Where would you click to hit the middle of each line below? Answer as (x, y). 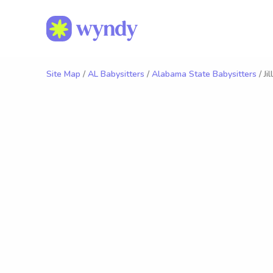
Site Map (63, 74)
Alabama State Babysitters (204, 74)
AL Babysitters (116, 74)
